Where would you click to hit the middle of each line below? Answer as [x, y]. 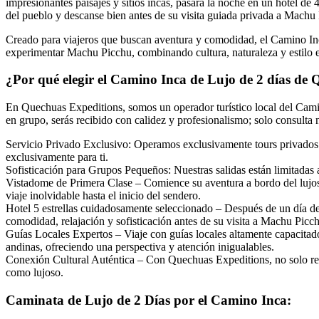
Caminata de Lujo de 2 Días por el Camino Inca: [148, 300]
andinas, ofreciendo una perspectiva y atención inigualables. [140, 247]
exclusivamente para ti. [57, 157]
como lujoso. [35, 273]
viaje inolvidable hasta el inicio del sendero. [103, 196]
